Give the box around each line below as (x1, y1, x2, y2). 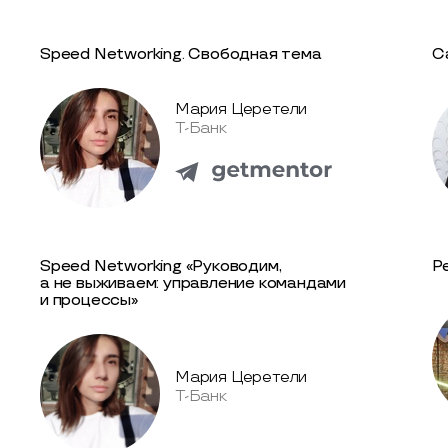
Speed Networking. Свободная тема (40, 44, 322, 64)
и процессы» (40, 290, 138, 310)
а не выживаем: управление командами (40, 273, 346, 293)
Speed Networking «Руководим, (40, 256, 282, 276)
